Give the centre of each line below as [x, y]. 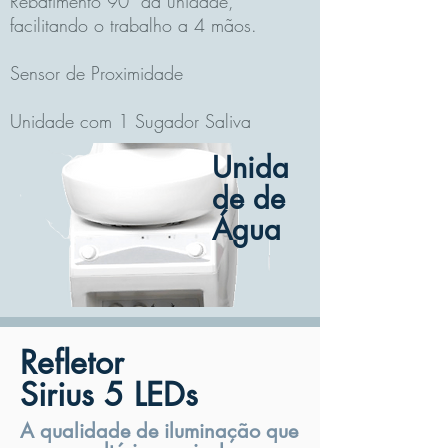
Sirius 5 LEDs [109, 394]
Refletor [72, 362]
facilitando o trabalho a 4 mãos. [133, 25]
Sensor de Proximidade [96, 73]
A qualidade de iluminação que [159, 431]
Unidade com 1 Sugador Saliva [130, 121]
